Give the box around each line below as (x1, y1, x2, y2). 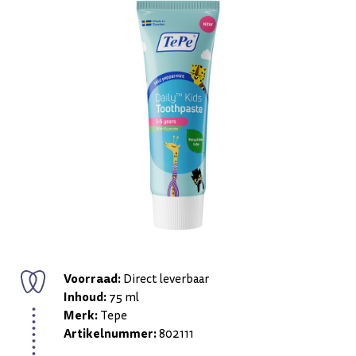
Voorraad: (64, 270, 121, 288)
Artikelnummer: (64, 325, 157, 342)
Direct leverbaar (121, 271, 209, 288)
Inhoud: (64, 288, 106, 306)
